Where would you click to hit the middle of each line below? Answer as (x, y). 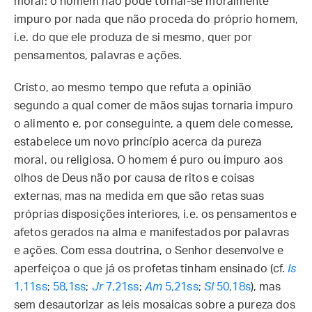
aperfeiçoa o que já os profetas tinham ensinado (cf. (151, 269)
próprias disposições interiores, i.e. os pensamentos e (156, 214)
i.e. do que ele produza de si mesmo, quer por (133, 38)
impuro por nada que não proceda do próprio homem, (156, 19)
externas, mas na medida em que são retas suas (139, 196)
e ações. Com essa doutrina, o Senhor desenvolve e (149, 251)
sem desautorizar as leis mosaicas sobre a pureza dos (155, 305)
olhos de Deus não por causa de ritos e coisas (134, 178)
